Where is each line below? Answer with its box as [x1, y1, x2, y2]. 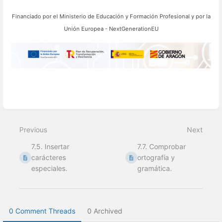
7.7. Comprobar [137, 142, 186, 151]
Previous [19, 125, 47, 134]
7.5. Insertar [31, 142, 70, 151]
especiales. [31, 164, 68, 173]
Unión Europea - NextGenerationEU [63, 25, 159, 33]
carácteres [31, 153, 66, 162]
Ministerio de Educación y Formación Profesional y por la [59, 13, 211, 20]
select [14, 118, 33, 127]
